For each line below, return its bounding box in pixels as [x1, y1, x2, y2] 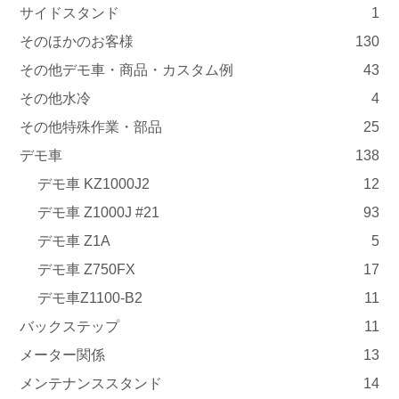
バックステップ [20, 318, 120, 334]
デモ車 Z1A [37, 232, 111, 248]
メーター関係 [20, 346, 106, 362]
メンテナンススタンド [20, 375, 163, 391]
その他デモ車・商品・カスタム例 [20, 61, 234, 77]
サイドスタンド [20, 4, 120, 20]
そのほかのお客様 [20, 33, 134, 49]
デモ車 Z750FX [37, 261, 136, 277]
